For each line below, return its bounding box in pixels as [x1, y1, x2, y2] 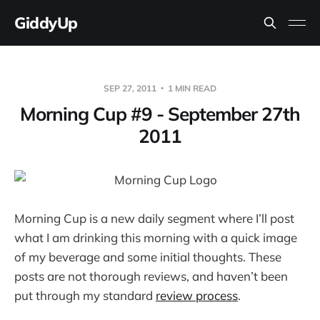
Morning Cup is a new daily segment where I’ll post [14, 211, 294, 226]
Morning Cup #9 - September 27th [20, 102, 300, 126]
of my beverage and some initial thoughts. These [14, 249, 281, 265]
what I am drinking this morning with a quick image [14, 230, 297, 246]
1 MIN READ [166, 83, 216, 94]
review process [156, 288, 238, 304]
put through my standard [14, 288, 156, 304]
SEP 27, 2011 [104, 83, 159, 94]
